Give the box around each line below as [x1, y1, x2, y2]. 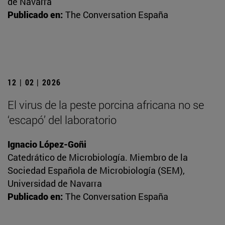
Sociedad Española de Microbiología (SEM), [8, 164, 185, 177]
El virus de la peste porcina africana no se [8, 97, 204, 113]
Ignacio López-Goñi [8, 138, 86, 151]
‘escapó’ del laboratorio [8, 113, 117, 128]
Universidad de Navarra [8, 177, 102, 190]
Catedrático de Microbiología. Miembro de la [8, 151, 188, 164]
